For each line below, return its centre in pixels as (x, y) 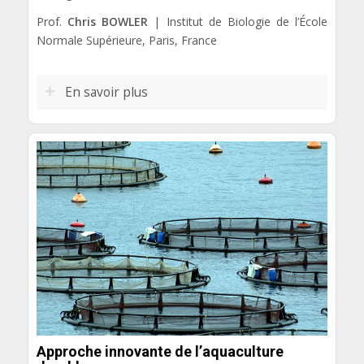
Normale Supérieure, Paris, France (126, 40)
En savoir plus (106, 92)
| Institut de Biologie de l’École (238, 21)
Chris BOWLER (108, 21)
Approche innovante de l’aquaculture (160, 352)
